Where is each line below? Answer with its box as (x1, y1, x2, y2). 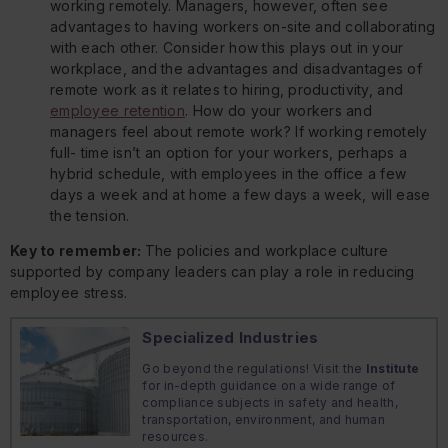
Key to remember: (10, 242, 145, 260)
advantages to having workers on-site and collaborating (50, 18, 436, 36)
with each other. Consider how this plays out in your (50, 39, 404, 57)
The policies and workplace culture (144, 242, 389, 260)
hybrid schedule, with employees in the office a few (50, 165, 407, 183)
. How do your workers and (185, 102, 373, 120)
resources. (142, 429, 209, 445)
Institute (365, 361, 420, 377)
